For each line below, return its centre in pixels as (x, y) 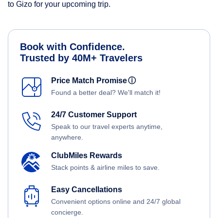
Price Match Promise (91, 81)
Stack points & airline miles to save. (105, 168)
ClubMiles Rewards (87, 156)
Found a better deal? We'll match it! (106, 93)
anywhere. (67, 137)
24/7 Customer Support (94, 115)
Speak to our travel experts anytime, (107, 127)
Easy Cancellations (87, 190)
